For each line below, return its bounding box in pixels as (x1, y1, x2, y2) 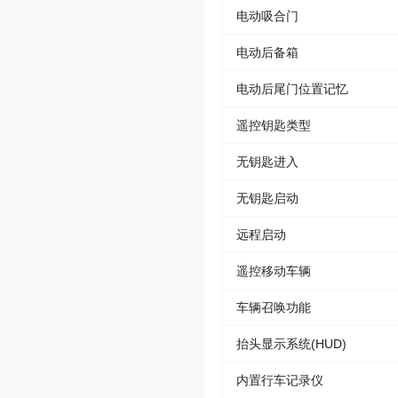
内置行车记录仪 (236, 373, 323, 388)
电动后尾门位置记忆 (236, 82, 348, 97)
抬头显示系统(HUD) (236, 337, 346, 352)
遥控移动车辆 (236, 264, 311, 279)
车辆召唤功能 (236, 300, 311, 315)
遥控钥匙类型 (236, 118, 311, 133)
